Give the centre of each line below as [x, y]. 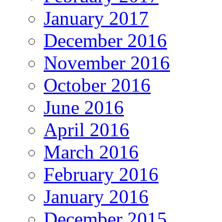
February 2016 [101, 174]
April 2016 [86, 130]
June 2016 [84, 108]
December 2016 [105, 41]
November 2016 [107, 63]
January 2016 [96, 197]
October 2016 [97, 85]
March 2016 [91, 152]
